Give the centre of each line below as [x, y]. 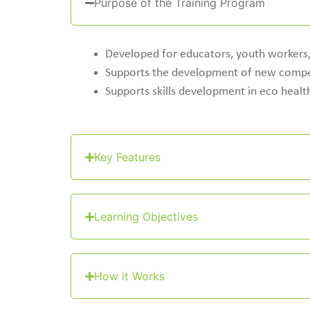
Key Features [127, 157]
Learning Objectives [146, 217]
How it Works [129, 276]
